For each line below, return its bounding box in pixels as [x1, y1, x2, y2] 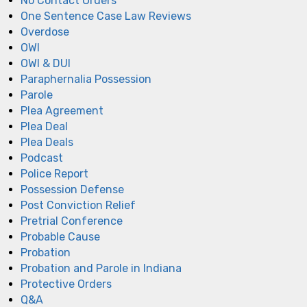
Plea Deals [21, 135, 73, 149]
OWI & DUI [21, 56, 71, 70]
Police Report [21, 167, 88, 180]
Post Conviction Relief [21, 198, 136, 212]
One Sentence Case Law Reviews [21, 9, 191, 23]
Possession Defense [21, 182, 124, 196]
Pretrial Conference [21, 214, 123, 228]
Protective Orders [21, 277, 112, 291]
